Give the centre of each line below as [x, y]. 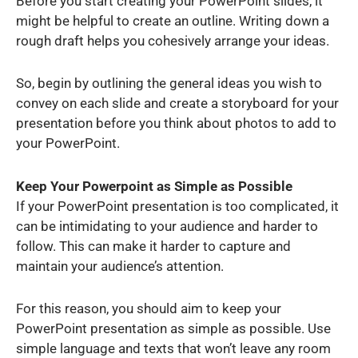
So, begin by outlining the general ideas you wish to [169, 84]
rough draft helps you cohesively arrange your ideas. [173, 40]
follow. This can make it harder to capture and [153, 246]
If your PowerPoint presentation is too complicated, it [177, 206]
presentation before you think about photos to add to [176, 123]
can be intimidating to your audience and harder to [167, 226]
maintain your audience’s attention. [121, 266]
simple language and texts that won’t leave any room [173, 348]
